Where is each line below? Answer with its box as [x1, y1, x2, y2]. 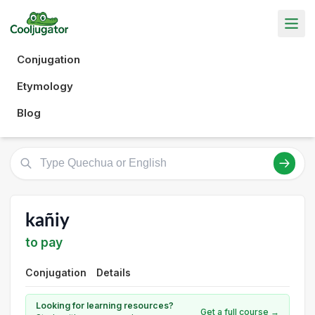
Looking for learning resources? [36, 300, 174, 311]
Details [96, 266, 131, 278]
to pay [25, 235, 63, 250]
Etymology [17, 79, 73, 93]
